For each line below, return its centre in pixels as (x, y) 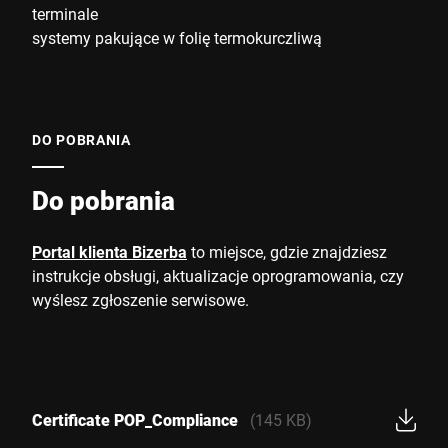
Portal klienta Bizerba (109, 251)
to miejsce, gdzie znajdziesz (287, 251)
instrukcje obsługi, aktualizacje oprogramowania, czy (218, 275)
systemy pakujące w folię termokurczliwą (177, 37)
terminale (65, 13)
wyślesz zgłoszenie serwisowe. (140, 299)
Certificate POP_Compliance (135, 419)
